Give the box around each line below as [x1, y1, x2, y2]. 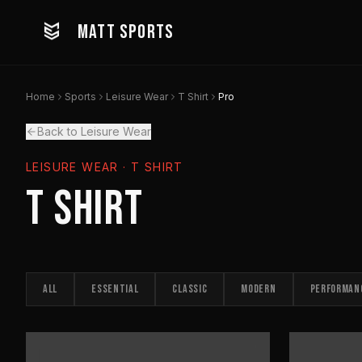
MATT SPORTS [78, 20, 175, 44]
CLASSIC [172, 282, 208, 296]
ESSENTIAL [91, 282, 139, 296]
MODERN [241, 282, 276, 296]
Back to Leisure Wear [37, 124, 151, 138]
